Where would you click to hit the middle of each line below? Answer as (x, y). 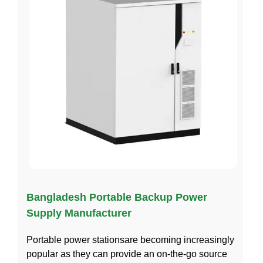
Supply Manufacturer (79, 213)
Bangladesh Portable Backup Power (117, 197)
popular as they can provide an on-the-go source (127, 254)
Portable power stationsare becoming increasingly (130, 240)
